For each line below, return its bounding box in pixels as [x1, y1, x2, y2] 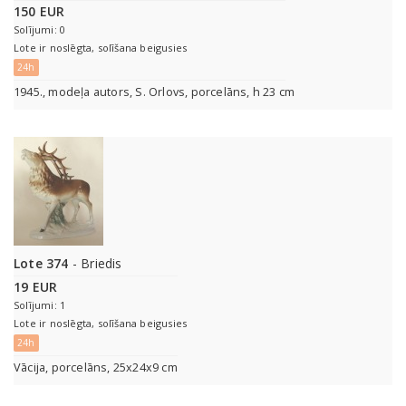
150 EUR [14, 3, 65, 21]
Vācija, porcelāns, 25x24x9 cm [14, 360, 178, 376]
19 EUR [14, 278, 58, 296]
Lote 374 [14, 255, 69, 273]
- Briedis [68, 255, 122, 273]
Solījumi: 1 [14, 298, 66, 313]
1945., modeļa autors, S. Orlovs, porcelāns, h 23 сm [14, 84, 295, 101]
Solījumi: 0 [14, 23, 66, 37]
